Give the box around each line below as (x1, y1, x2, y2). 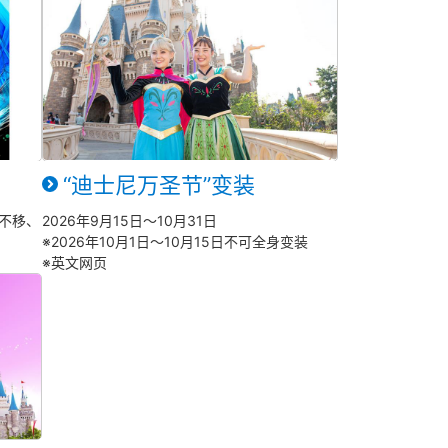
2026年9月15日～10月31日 (42, 211, 217, 229)
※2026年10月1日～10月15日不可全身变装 (42, 232, 308, 250)
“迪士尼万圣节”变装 (63, 171, 255, 198)
